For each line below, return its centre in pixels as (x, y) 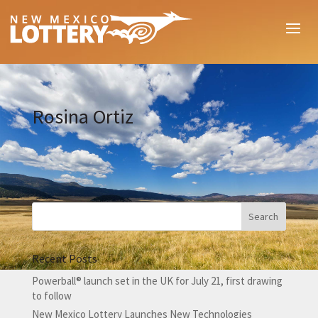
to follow (51, 296)
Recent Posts (64, 259)
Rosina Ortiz (82, 116)
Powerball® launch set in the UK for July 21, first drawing (157, 281)
